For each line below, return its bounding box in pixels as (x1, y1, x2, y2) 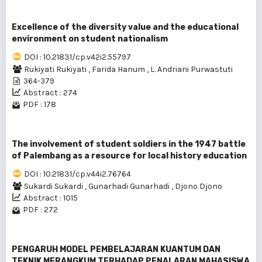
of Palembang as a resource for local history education (12, 151, 247, 161)
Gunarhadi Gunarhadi (88, 181, 171, 191)
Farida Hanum (92, 64, 147, 74)
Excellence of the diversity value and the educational (12, 22, 239, 32)
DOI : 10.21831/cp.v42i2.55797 (24, 52, 131, 62)
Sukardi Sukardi (24, 181, 85, 191)
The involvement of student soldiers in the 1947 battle (12, 139, 246, 149)
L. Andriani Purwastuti (150, 64, 233, 74)
